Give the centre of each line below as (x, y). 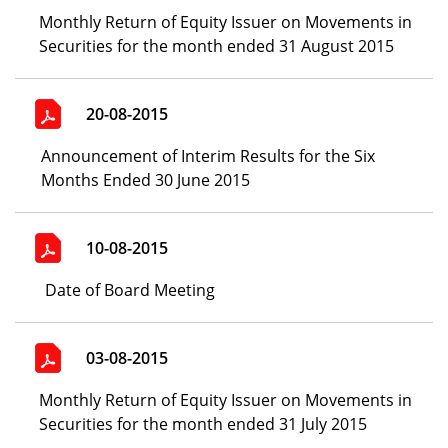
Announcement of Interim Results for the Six (208, 156)
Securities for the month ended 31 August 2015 (217, 46)
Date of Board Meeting (130, 290)
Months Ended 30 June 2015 (146, 180)
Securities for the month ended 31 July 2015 (203, 424)
